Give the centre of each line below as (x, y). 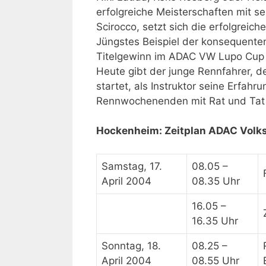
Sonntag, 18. (131, 246)
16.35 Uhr (215, 221)
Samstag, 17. (132, 166)
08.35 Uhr (216, 181)
